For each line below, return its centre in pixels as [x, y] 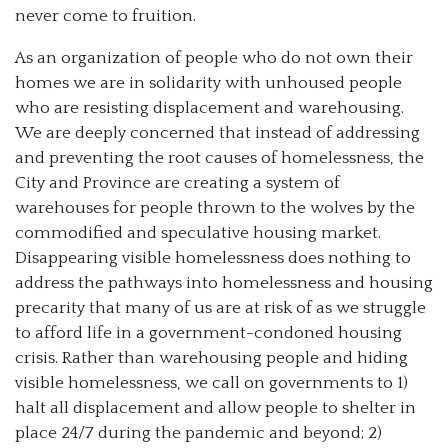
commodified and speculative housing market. [198, 232]
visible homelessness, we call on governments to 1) [211, 382]
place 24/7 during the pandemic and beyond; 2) [198, 432]
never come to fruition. [105, 15]
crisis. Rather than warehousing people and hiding [211, 357]
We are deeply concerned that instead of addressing [217, 132]
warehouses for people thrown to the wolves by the [215, 207]
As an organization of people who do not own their [214, 57]
